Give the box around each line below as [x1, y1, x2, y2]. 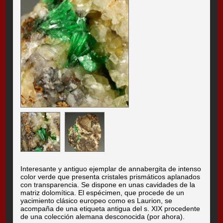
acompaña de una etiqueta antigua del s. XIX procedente [20, 204, 201, 213]
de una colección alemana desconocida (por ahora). [20, 212, 185, 221]
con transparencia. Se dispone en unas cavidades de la [20, 180, 196, 189]
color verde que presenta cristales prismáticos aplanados [20, 172, 201, 181]
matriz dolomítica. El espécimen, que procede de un [20, 188, 185, 197]
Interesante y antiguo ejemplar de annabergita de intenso [20, 164, 202, 173]
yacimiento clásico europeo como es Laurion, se [20, 196, 173, 205]
